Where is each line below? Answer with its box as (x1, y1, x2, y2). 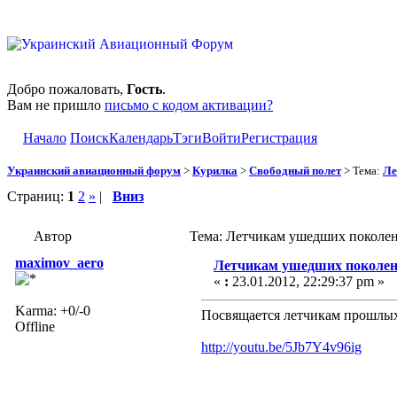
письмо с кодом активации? (105, 97, 273, 113)
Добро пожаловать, (7, 82, 127, 97)
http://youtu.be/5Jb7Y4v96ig (201, 339, 362, 354)
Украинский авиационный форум (7, 163, 181, 177)
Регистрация (241, 130, 317, 145)
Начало (23, 130, 66, 145)
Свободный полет (249, 163, 341, 177)
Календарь (109, 130, 173, 145)
